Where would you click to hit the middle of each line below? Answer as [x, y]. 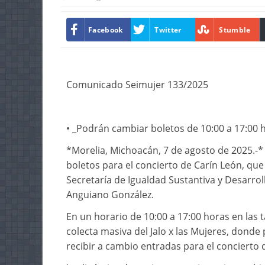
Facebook [106, 30]
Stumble [235, 30]
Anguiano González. [110, 195]
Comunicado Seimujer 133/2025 [137, 85]
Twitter [168, 30]
